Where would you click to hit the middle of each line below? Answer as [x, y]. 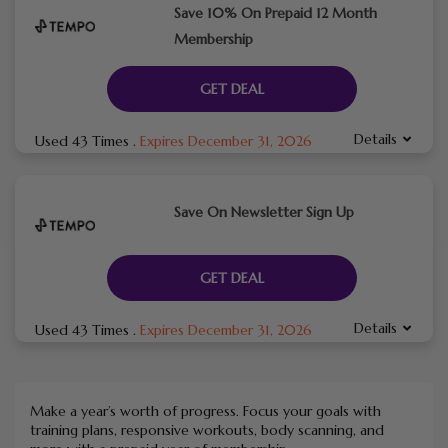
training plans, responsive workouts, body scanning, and [207, 429]
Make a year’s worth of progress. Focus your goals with [205, 410]
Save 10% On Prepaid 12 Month [275, 12]
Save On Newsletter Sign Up [263, 211]
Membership [213, 38]
